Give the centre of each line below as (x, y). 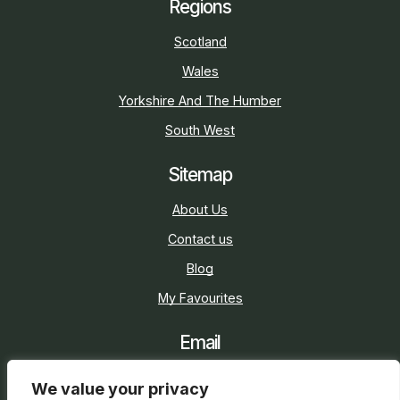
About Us (200, 210)
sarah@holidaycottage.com (200, 373)
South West (200, 130)
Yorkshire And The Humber (200, 101)
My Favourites (200, 298)
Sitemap (200, 175)
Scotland (200, 42)
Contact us (200, 239)
